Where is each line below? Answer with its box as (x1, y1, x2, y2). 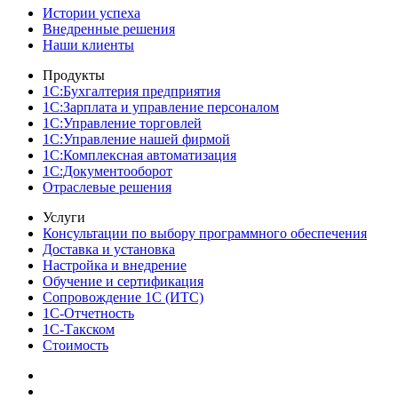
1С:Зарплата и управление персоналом (43, 99, 279, 115)
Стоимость (43, 338, 108, 353)
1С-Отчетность (43, 306, 134, 321)
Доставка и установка (43, 242, 175, 257)
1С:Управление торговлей (43, 115, 202, 131)
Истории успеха (43, 5, 140, 20)
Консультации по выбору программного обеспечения (43, 226, 367, 241)
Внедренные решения (43, 21, 175, 36)
